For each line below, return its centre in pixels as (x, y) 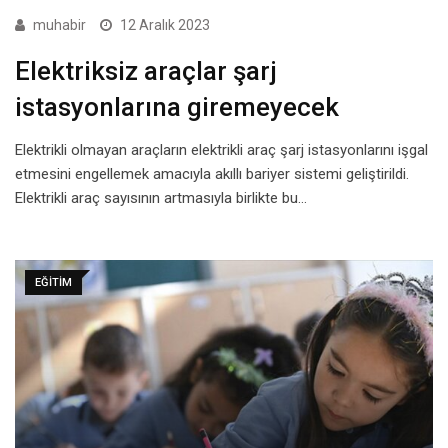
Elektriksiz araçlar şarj (146, 70)
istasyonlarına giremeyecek (177, 106)
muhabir (59, 24)
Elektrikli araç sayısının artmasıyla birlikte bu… (161, 197)
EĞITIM (53, 282)
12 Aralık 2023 (165, 24)
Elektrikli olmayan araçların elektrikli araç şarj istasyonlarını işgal (221, 149)
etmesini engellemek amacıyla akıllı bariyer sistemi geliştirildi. (212, 173)
